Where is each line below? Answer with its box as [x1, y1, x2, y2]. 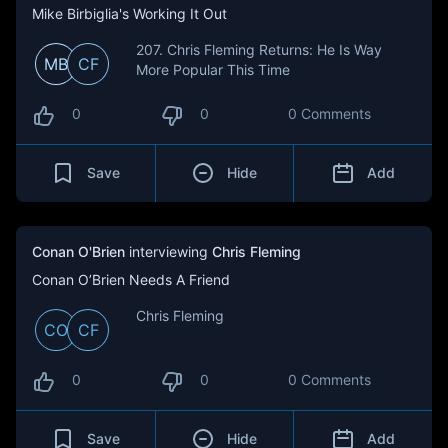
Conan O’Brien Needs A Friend [32, 271, 230, 288]
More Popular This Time [136, 61, 290, 78]
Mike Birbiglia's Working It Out [32, 5, 227, 22]
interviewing [129, 243, 208, 260]
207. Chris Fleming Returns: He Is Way [136, 41, 382, 58]
